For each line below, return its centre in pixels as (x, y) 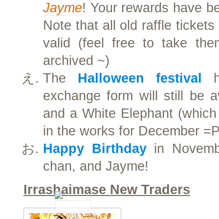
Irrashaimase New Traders (107, 190)
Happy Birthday (95, 149)
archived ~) (76, 61)
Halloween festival (140, 78)
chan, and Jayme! (96, 166)
